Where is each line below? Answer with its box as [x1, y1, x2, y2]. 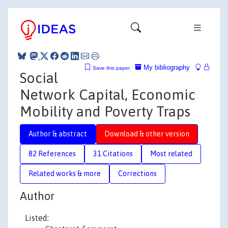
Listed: [25, 213, 49, 222]
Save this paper [93, 65, 130, 71]
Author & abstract [28, 129, 87, 138]
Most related [150, 149, 192, 158]
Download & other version [104, 129, 189, 138]
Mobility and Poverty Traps [20, 103, 190, 120]
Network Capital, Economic [20, 86, 195, 103]
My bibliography [141, 63, 190, 71]
